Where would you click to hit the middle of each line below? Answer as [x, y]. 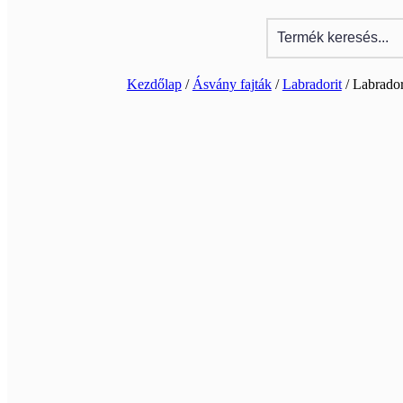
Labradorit [312, 84]
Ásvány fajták [232, 84]
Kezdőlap [154, 84]
